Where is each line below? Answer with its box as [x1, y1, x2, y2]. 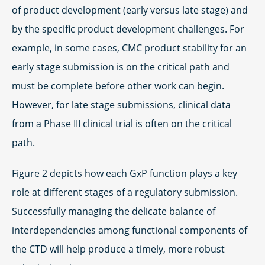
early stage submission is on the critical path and [12, 60, 230, 74]
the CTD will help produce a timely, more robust [12, 243, 225, 256]
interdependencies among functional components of [12, 224, 247, 237]
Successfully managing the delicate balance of [12, 205, 215, 218]
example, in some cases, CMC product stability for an [12, 41, 247, 55]
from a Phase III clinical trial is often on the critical [12, 117, 232, 131]
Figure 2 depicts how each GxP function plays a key [12, 167, 237, 180]
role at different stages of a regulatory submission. [12, 186, 238, 199]
